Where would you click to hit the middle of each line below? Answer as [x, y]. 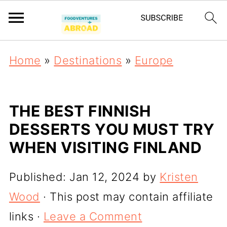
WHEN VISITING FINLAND [105, 147]
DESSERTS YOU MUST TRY [112, 129]
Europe [154, 60]
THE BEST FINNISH [80, 111]
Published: [39, 177]
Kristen [179, 177]
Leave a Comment [93, 216]
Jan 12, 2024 [105, 177]
